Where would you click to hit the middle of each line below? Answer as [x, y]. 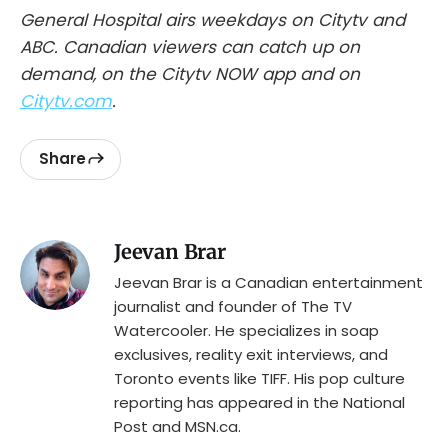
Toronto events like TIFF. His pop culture [259, 378]
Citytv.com [66, 100]
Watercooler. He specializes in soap [246, 330]
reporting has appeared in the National [259, 402]
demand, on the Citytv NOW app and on [190, 73]
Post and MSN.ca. [177, 426]
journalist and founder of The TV [233, 306]
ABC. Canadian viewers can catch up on [190, 46]
